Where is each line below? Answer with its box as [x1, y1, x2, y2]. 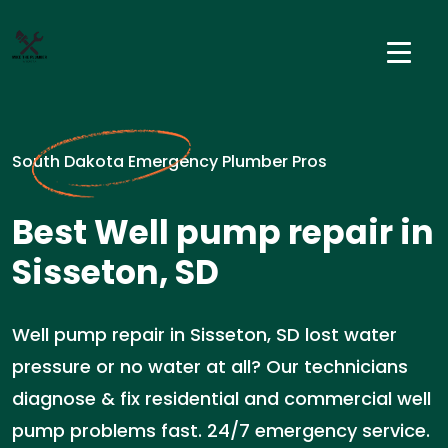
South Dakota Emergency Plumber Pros [12, 150, 327, 173]
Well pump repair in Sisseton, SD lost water [12, 322, 397, 347]
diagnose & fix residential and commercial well [12, 386, 431, 411]
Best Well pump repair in [12, 209, 434, 256]
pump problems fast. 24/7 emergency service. [12, 418, 430, 443]
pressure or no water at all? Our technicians [12, 354, 408, 379]
